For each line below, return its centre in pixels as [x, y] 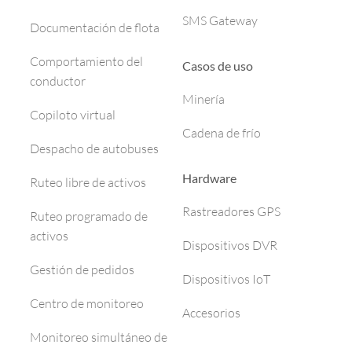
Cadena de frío [222, 132]
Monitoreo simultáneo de [99, 337]
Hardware [209, 178]
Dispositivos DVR [230, 245]
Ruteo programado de [89, 216]
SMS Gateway [220, 20]
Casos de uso [218, 65]
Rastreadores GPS [231, 211]
